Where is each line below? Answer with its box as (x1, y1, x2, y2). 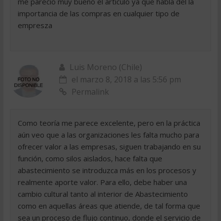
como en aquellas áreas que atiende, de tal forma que (17, 201, 200, 211)
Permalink (71, 86, 109, 98)
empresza (17, 20, 52, 31)
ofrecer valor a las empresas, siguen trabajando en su (17, 142, 201, 152)
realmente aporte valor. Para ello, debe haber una (17, 177, 187, 187)
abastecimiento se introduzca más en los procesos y (17, 165, 196, 176)
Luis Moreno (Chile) (69, 62, 142, 73)
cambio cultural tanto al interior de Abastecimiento (17, 189, 188, 199)
